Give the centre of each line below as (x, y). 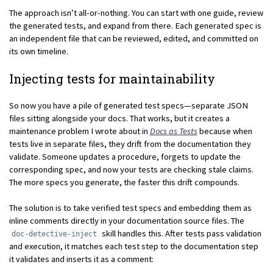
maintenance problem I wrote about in (79, 131)
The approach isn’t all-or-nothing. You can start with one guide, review (136, 12)
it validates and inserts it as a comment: (81, 259)
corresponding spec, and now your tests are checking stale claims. (131, 169)
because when (225, 131)
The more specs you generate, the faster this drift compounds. (124, 182)
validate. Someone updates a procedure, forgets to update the (125, 156)
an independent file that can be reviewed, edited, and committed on (133, 38)
